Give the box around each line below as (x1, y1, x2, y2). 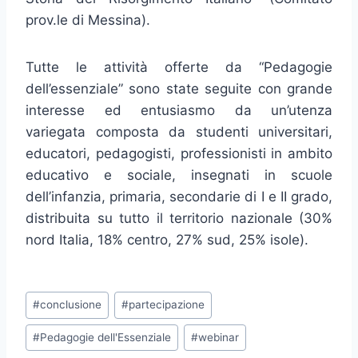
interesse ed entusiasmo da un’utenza (26, 102, 332, 119)
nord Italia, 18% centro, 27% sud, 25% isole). (26, 232, 308, 249)
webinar (198, 331, 240, 344)
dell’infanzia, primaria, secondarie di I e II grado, (26, 189, 332, 205)
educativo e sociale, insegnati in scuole (26, 167, 332, 184)
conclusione (40, 298, 102, 312)
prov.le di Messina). (26, 12, 150, 29)
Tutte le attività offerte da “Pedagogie (26, 59, 332, 76)
